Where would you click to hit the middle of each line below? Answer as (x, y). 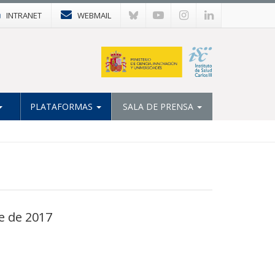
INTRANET (24, 15)
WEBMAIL (94, 15)
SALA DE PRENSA (159, 106)
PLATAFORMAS (63, 106)
